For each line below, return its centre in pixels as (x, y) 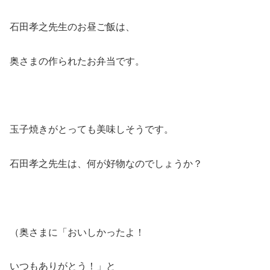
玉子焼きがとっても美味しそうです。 (92, 130)
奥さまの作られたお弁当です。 (77, 61)
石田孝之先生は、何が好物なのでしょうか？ (106, 164)
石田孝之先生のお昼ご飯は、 (72, 27)
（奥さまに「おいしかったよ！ (77, 232)
